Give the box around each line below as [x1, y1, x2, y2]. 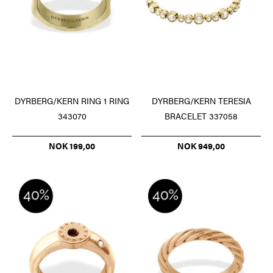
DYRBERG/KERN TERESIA [151, 94, 251, 107]
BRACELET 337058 [165, 110, 238, 122]
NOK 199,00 [49, 140, 95, 152]
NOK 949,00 [177, 140, 225, 152]
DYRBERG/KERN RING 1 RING [15, 94, 129, 107]
